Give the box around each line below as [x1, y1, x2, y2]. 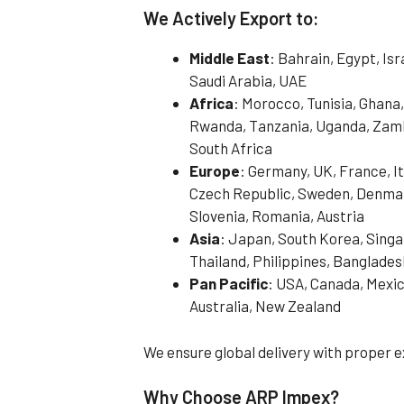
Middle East [189, 49, 271, 68]
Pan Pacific [189, 274, 269, 293]
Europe [189, 161, 241, 180]
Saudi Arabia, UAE [189, 71, 308, 90]
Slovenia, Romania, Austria [189, 207, 365, 225]
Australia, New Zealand [189, 297, 342, 316]
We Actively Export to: [143, 7, 320, 30]
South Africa [189, 139, 273, 158]
